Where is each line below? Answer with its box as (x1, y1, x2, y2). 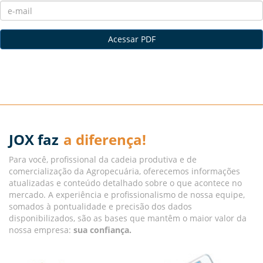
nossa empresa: (9, 224, 73, 235)
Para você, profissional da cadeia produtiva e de (9, 154, 197, 165)
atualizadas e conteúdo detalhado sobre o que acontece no (9, 177, 242, 188)
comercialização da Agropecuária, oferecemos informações (9, 166, 240, 177)
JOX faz (9, 130, 59, 149)
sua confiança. (73, 224, 131, 235)
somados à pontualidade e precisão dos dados (9, 201, 192, 212)
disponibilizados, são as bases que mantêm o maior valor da (9, 213, 247, 224)
